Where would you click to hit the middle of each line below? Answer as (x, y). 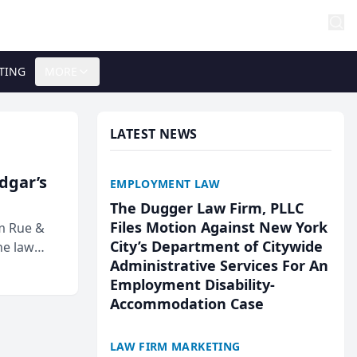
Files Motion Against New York (219, 227)
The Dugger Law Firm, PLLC (207, 208)
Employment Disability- (192, 284)
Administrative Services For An (219, 265)
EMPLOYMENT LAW (165, 184)
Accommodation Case (187, 304)
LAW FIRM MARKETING (175, 346)
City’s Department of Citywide (216, 246)
